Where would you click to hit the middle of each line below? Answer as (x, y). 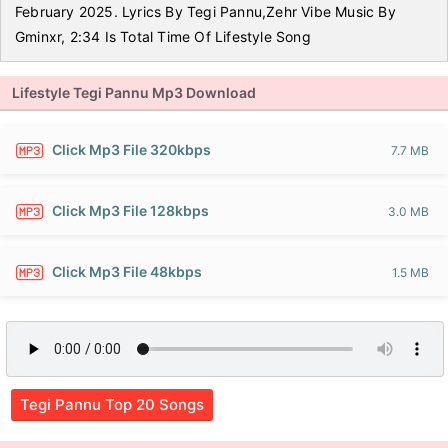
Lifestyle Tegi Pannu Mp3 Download (134, 92)
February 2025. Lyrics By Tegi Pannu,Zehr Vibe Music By (205, 11)
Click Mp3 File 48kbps (127, 271)
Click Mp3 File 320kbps (131, 149)
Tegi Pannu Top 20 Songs (112, 404)
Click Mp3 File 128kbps (130, 210)
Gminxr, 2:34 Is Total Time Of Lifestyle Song (163, 36)
